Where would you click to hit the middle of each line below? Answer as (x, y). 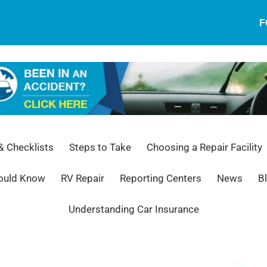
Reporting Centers (160, 178)
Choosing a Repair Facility (204, 148)
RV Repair (82, 178)
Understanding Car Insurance (133, 209)
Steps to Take (100, 148)
